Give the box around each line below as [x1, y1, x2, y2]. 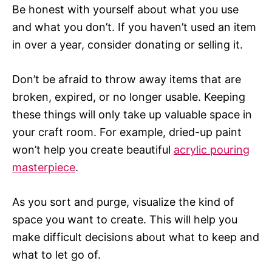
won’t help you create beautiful [12, 143, 174, 157]
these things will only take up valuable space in [12, 108, 252, 121]
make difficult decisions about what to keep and [12, 231, 259, 244]
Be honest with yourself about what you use [12, 3, 239, 16]
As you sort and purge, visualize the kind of [12, 195, 234, 209]
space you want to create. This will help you [12, 213, 237, 226]
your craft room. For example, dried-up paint [12, 126, 242, 139]
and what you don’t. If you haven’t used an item [12, 21, 256, 34]
